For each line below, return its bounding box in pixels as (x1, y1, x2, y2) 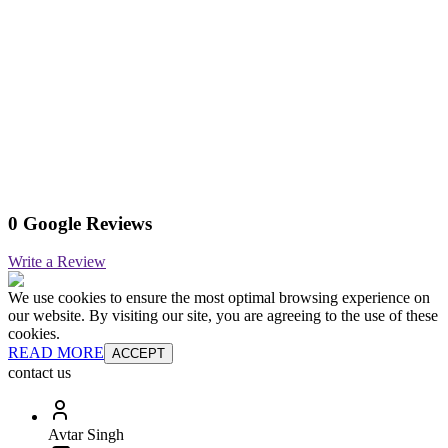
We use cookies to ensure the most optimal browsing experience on (8, 289, 430, 307)
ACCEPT (112, 346, 165, 362)
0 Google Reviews (8, 212, 152, 234)
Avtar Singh (48, 426, 124, 444)
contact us (8, 364, 71, 382)
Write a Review (8, 253, 106, 271)
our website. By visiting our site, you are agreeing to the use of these (8, 307, 438, 325)
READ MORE (8, 344, 104, 362)
